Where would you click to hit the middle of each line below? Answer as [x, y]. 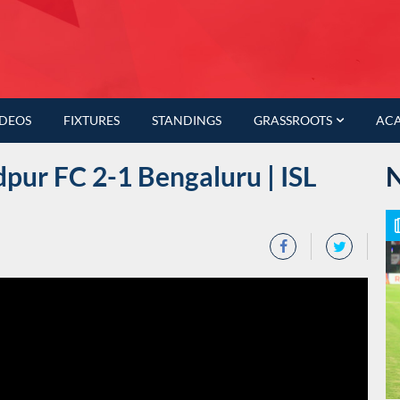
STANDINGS [187, 120]
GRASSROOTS [293, 120]
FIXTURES [91, 120]
